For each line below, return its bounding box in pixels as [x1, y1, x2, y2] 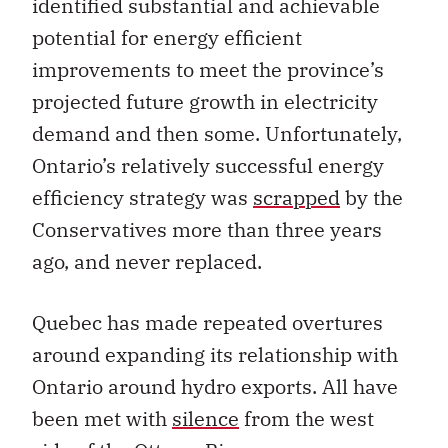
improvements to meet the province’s [32, 55, 384, 83]
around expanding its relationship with [32, 340, 398, 368]
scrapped [253, 183, 340, 211]
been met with [32, 404, 172, 432]
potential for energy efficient [32, 23, 302, 51]
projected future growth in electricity [32, 87, 378, 115]
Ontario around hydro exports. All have [32, 372, 398, 400]
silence [172, 404, 239, 432]
